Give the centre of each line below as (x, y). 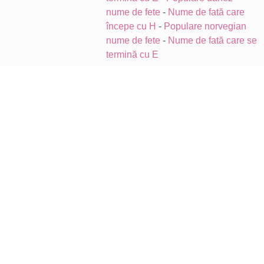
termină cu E (132, 55)
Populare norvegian (205, 26)
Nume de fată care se (212, 40)
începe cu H (131, 26)
